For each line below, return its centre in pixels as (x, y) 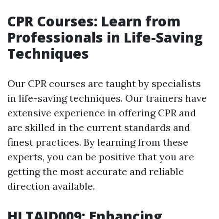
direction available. (51, 186)
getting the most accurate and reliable (96, 172)
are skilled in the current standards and (99, 128)
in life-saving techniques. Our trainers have (107, 98)
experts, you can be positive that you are (101, 157)
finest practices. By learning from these (98, 142)
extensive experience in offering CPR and (102, 113)
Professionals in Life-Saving (105, 37)
